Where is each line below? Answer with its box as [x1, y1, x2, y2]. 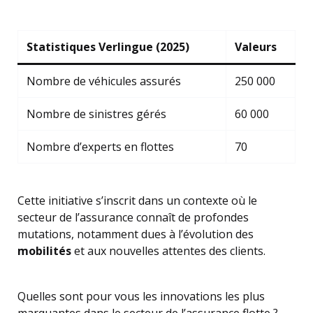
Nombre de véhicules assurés [27, 73, 181, 89]
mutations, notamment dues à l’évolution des [17, 226, 254, 242]
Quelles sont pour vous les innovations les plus [17, 289, 265, 304]
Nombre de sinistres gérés [27, 106, 166, 122]
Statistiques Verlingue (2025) [27, 39, 189, 54]
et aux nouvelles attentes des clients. [71, 243, 265, 259]
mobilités [17, 243, 71, 259]
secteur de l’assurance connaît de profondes [17, 210, 249, 225]
